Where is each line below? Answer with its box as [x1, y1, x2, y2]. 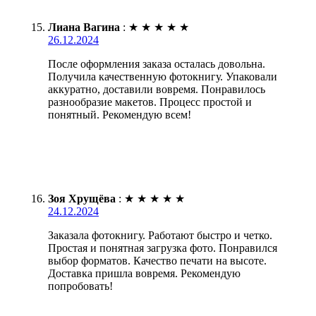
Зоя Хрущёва [48, 193, 116, 205]
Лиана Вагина [48, 21, 120, 34]
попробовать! [48, 280, 113, 293]
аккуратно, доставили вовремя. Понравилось [48, 83, 265, 96]
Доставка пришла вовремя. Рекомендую [48, 267, 241, 280]
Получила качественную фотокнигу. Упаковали [48, 71, 277, 83]
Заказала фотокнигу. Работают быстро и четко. [48, 229, 272, 242]
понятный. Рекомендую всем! [48, 109, 191, 121]
